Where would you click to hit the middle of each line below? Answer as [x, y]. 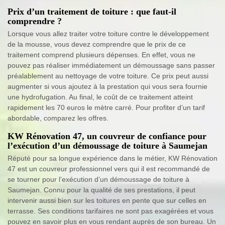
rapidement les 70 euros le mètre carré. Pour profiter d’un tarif [106, 107]
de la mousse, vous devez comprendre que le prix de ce [97, 44]
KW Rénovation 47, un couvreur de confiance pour [107, 136]
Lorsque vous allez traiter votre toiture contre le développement [108, 33]
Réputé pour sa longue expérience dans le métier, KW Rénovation [113, 158]
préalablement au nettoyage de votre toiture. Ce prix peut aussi [108, 76]
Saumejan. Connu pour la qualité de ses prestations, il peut [101, 190]
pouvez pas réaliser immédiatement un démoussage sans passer [111, 65]
